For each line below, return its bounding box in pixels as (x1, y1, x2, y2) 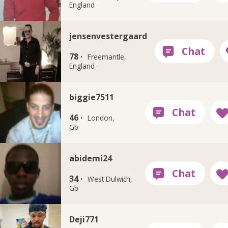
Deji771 (69, 213, 99, 225)
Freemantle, (88, 52, 127, 62)
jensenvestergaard (69, 30, 147, 42)
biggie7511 (69, 91, 114, 103)
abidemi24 (69, 152, 112, 164)
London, (88, 113, 115, 123)
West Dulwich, (88, 174, 133, 184)
